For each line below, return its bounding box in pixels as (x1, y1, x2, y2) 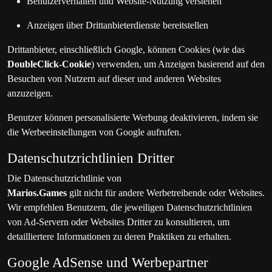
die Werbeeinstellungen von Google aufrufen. (7, 127, 182, 137)
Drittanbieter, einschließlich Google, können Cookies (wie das (7, 44, 245, 55)
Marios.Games (7, 188, 67, 198)
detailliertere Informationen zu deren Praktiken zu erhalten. (7, 231, 231, 242)
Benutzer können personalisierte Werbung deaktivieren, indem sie (7, 112, 258, 123)
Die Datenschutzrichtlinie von (7, 173, 121, 183)
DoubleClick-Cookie (7, 59, 91, 69)
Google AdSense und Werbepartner (7, 254, 208, 270)
